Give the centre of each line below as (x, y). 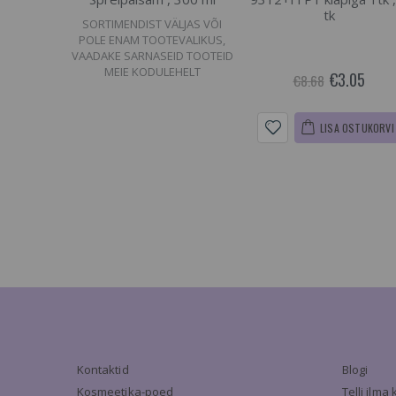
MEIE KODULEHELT (152, 72)
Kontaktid (103, 369)
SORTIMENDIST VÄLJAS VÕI (152, 24)
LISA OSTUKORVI (357, 128)
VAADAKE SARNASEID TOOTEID (152, 56)
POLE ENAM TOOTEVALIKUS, (152, 40)
